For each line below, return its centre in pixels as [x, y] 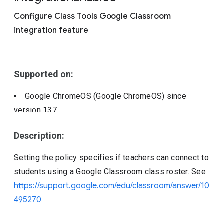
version [29, 110]
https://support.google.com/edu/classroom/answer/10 [111, 186]
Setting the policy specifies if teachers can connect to [111, 158]
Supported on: [44, 74]
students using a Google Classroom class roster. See [110, 171]
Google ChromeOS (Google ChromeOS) [96, 96]
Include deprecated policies [75, 5]
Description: [39, 136]
